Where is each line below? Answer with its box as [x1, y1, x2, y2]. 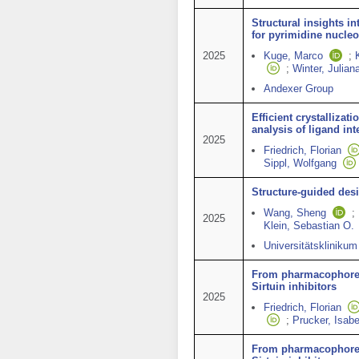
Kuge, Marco [264, 50, 323, 62]
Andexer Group [264, 83, 333, 95]
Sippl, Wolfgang [264, 157, 337, 169]
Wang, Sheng [264, 207, 326, 219]
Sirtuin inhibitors [252, 280, 337, 292]
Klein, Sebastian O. [264, 220, 354, 232]
